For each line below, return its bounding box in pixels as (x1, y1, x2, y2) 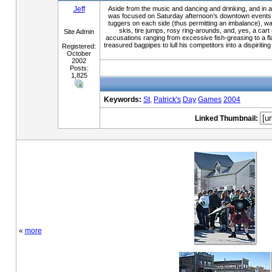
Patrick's (154, 95, 181, 104)
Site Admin (64, 28, 94, 35)
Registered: (62, 42, 96, 50)
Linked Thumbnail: (194, 114, 258, 123)
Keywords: (104, 95, 141, 104)
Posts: (69, 64, 89, 72)
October (67, 50, 91, 57)
